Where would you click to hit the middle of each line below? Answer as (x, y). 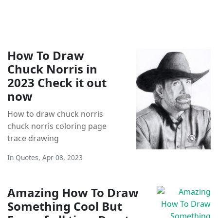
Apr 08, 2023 (63, 157)
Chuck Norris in (52, 69)
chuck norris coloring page (57, 126)
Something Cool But (65, 206)
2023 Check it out (57, 82)
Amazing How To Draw (73, 192)
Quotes (27, 157)
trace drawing (33, 138)
